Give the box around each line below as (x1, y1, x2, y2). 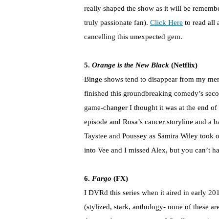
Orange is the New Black (92, 61, 169, 69)
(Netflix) (169, 61, 197, 69)
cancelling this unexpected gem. (84, 33, 182, 41)
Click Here (150, 19, 183, 27)
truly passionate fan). (84, 19, 150, 27)
